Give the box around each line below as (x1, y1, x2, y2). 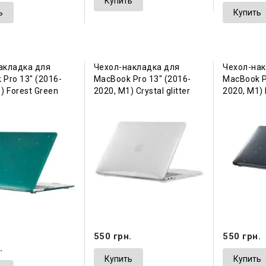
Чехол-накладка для (93, 62, 180, 72)
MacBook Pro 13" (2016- (93, 74, 191, 84)
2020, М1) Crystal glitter (93, 86, 191, 96)
